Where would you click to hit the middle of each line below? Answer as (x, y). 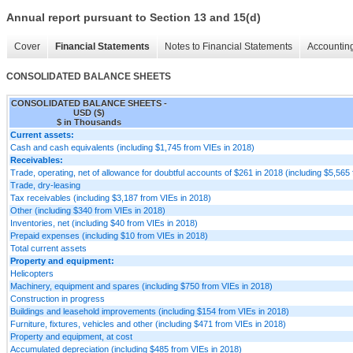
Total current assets (48, 248)
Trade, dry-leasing (45, 185)
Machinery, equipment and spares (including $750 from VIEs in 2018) (141, 286)
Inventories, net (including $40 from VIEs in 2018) (104, 223)
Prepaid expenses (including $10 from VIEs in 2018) (109, 235)
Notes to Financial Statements (229, 47)
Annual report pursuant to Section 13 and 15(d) (134, 18)
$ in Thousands (89, 122)
